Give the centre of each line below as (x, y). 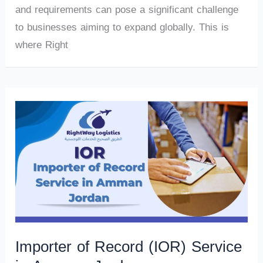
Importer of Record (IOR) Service (129, 247)
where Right (42, 45)
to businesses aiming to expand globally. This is (122, 27)
